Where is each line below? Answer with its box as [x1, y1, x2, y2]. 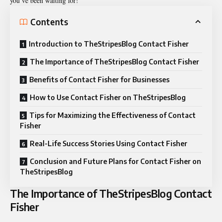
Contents [30, 16, 68, 27]
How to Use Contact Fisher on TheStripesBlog [30, 93, 186, 102]
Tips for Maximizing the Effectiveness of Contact [29, 111, 196, 120]
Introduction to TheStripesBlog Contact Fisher [29, 40, 189, 49]
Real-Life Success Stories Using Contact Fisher [30, 139, 187, 148]
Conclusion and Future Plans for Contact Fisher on [30, 157, 201, 166]
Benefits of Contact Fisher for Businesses [29, 75, 169, 84]
